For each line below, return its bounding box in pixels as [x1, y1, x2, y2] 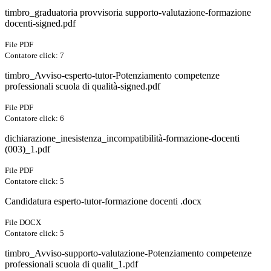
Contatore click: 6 [5, 114, 64, 123]
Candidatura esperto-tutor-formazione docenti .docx [5, 196, 201, 207]
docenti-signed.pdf [5, 18, 76, 29]
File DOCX [5, 218, 41, 227]
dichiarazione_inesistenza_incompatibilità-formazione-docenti [5, 133, 240, 144]
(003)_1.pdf [5, 144, 50, 155]
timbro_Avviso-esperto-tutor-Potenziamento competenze [5, 70, 220, 81]
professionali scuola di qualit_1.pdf [5, 259, 138, 270]
